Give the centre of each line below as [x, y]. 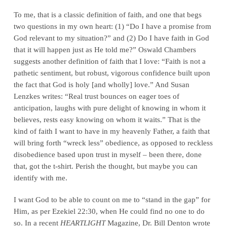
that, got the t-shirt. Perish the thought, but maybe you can [105, 166]
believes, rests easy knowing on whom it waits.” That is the [107, 119]
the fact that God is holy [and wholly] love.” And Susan [101, 84]
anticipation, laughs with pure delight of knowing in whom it [109, 107]
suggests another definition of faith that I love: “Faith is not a [109, 61]
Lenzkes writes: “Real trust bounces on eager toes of [96, 96]
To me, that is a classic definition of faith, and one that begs [107, 14]
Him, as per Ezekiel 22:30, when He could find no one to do [109, 211]
